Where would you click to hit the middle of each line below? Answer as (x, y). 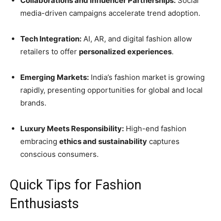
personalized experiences (125, 52)
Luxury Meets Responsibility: (72, 129)
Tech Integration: (51, 39)
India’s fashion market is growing (147, 77)
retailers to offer (50, 52)
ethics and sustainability (103, 142)
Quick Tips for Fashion (76, 185)
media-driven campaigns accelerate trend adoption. (110, 13)
